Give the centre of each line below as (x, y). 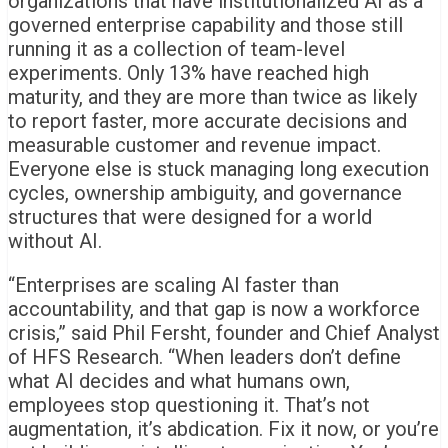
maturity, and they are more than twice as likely (212, 97)
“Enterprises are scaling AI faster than (173, 285)
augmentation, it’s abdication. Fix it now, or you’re (223, 429)
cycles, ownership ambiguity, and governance (205, 193)
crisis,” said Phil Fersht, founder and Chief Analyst (224, 333)
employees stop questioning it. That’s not (189, 405)
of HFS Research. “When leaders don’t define (204, 357)
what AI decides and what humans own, (179, 381)
